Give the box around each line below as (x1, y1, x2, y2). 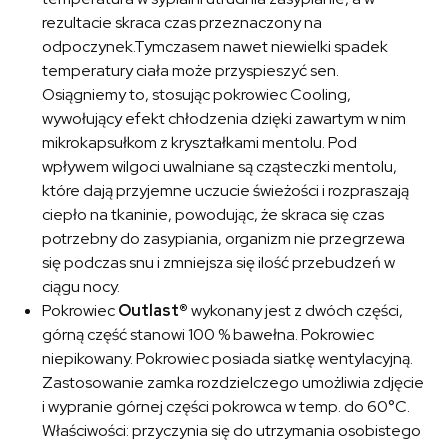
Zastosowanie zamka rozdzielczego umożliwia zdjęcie (42, 372, 425, 394)
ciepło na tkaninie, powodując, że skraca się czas (42, 204, 385, 226)
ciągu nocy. (42, 276, 121, 298)
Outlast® (118, 300, 189, 322)
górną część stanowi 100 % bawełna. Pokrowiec (42, 324, 375, 346)
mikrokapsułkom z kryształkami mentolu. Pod (42, 132, 358, 154)
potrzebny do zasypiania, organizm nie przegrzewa (42, 228, 406, 250)
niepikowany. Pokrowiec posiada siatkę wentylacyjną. (42, 348, 414, 370)
